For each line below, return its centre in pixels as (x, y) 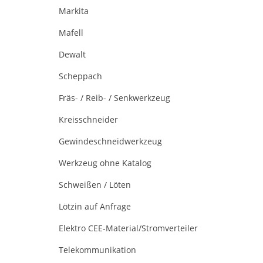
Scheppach (80, 76)
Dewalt (72, 54)
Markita (74, 11)
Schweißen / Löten (95, 185)
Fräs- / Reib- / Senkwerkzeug (114, 98)
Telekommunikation (97, 250)
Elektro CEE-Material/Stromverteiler (128, 228)
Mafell (71, 33)
